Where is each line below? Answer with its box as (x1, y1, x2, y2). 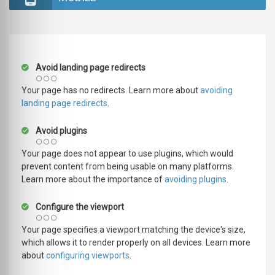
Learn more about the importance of (21, 174, 165, 185)
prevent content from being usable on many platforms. (21, 161, 234, 172)
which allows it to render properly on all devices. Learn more (21, 238, 250, 248)
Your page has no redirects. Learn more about (21, 85, 200, 96)
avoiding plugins (165, 174, 227, 185)
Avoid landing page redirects (34, 63, 145, 73)
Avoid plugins (34, 126, 87, 136)
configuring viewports (46, 250, 130, 261)
